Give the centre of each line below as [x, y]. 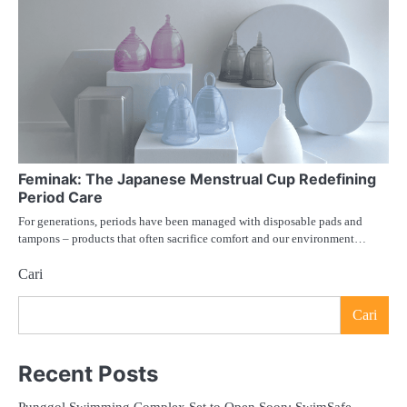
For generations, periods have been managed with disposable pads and [190, 222]
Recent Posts [88, 374]
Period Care [60, 198]
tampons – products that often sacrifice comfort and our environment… [192, 239]
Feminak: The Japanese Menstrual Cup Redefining [197, 179]
